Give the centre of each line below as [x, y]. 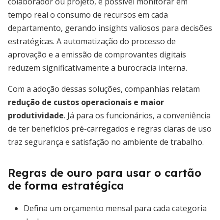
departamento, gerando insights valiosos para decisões [110, 28]
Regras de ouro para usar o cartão [105, 173]
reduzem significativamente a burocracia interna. [97, 68]
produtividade [36, 115]
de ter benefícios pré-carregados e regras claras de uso [110, 129]
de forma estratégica [66, 186]
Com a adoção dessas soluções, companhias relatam [104, 89]
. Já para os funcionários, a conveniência [137, 115]
